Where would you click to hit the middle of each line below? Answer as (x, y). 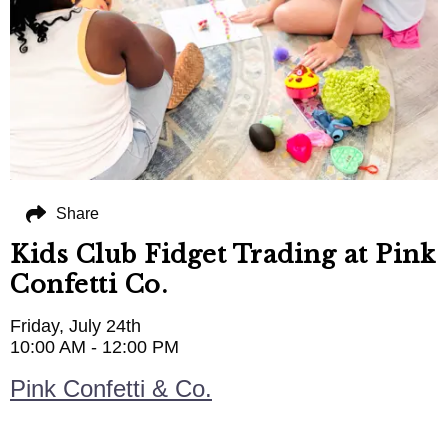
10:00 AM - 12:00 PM (94, 347)
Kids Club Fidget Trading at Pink (222, 255)
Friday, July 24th (75, 326)
